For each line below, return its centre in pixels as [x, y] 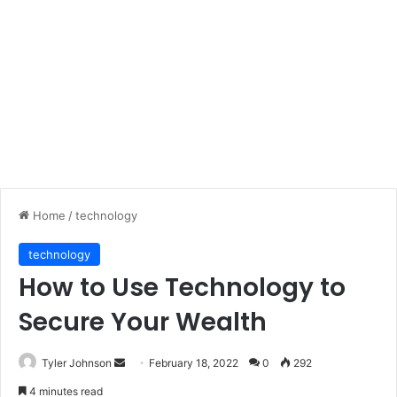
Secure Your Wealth [143, 322]
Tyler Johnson [77, 363]
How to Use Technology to [182, 288]
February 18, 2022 [194, 363]
